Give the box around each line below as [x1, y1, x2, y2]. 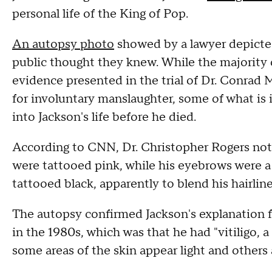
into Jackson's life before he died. [12, 109, 196, 125]
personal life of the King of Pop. [12, 6, 188, 22]
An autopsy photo [12, 36, 114, 52]
